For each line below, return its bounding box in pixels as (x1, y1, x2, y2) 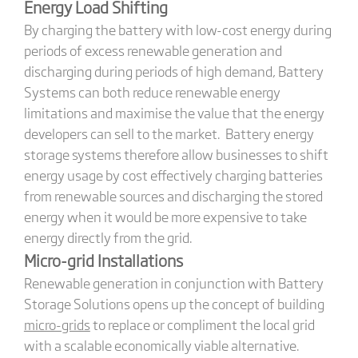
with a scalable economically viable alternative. (23, 335, 300, 356)
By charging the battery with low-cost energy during (23, 19, 332, 40)
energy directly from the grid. (23, 227, 193, 248)
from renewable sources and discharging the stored (23, 185, 323, 206)
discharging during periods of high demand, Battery (23, 61, 324, 82)
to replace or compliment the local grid (89, 314, 315, 335)
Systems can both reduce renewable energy (23, 82, 280, 102)
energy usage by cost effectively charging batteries (23, 165, 323, 185)
